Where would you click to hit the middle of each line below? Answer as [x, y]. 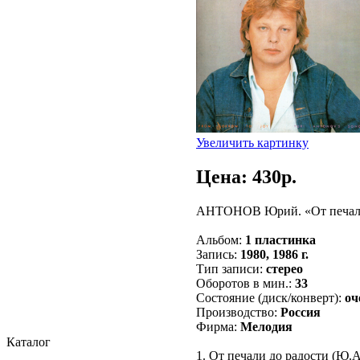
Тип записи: [231, 268]
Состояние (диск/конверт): [270, 297]
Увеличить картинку [252, 142]
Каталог [29, 342]
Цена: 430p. [246, 176]
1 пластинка [280, 239]
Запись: [218, 254]
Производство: [238, 312]
